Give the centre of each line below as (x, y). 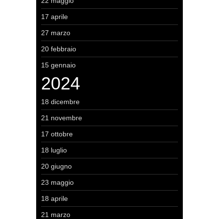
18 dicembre (60, 102)
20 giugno (56, 166)
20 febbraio (59, 49)
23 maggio (57, 182)
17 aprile (55, 17)
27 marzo (56, 33)
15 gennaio (58, 65)
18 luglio (54, 150)
